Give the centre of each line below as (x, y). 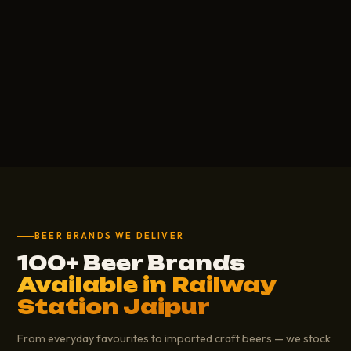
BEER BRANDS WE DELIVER (109, 235)
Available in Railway (147, 284)
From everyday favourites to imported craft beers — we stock (174, 338)
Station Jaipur (114, 306)
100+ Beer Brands (131, 262)
